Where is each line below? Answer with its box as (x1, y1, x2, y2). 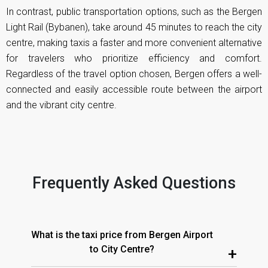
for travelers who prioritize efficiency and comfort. (6, 53, 262, 65)
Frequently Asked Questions (32, 173, 236, 193)
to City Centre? (90, 243, 154, 255)
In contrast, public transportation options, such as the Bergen (6, 6, 262, 18)
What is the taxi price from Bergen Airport (31, 229, 213, 241)
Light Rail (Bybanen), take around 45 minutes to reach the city (6, 22, 262, 33)
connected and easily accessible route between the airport (6, 84, 262, 96)
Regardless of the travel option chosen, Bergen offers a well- (6, 68, 262, 80)
